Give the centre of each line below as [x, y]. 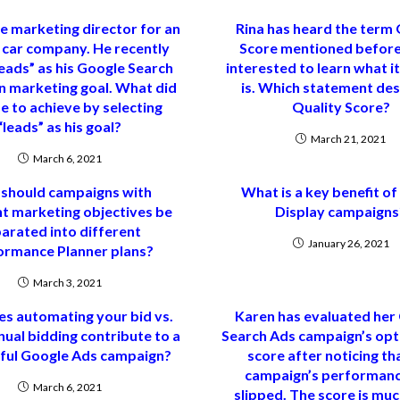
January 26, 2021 [348, 243]
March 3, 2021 [67, 283]
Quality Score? [341, 107]
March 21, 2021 [348, 139]
